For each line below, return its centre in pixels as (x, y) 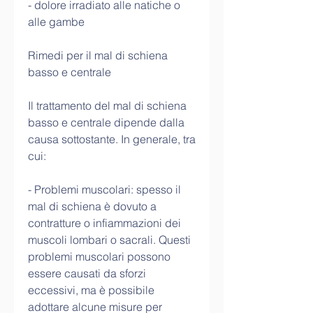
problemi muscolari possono (99, 257)
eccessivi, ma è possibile (91, 290)
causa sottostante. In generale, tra (112, 139)
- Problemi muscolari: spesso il (104, 190)
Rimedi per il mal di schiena (98, 56)
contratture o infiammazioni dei (104, 223)
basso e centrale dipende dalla (106, 123)
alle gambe (56, 22)
